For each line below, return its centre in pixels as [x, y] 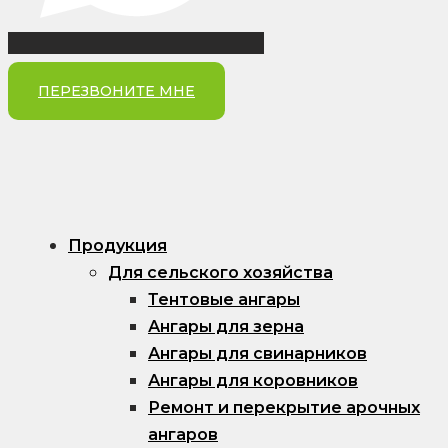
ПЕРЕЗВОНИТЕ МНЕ [116, 90]
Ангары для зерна [226, 326]
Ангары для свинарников [257, 353]
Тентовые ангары [224, 299]
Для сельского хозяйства [220, 272]
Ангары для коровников [253, 380]
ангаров [183, 434]
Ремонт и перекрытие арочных [284, 407]
